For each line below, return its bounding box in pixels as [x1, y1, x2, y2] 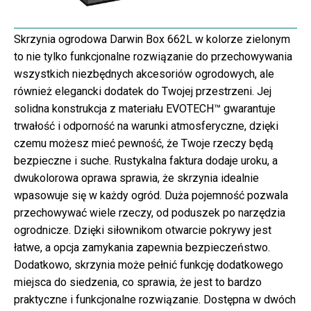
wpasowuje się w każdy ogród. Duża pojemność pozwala [14, 188, 288, 202]
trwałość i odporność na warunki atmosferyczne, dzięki [14, 119, 278, 133]
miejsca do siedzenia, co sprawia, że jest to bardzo [14, 275, 262, 289]
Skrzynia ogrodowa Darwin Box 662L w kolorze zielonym [14, 32, 290, 46]
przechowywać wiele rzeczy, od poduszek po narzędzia [14, 205, 285, 219]
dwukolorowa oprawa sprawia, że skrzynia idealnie [14, 171, 259, 185]
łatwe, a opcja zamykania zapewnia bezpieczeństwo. [14, 240, 270, 254]
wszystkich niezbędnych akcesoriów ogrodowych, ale [14, 67, 274, 81]
